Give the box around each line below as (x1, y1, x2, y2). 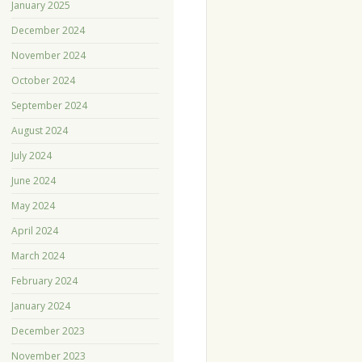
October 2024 (11, 74, 75, 88)
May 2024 (11, 199, 55, 213)
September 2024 (11, 99, 87, 113)
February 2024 (11, 274, 78, 288)
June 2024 (11, 174, 56, 188)
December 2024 (11, 23, 85, 38)
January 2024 (11, 299, 70, 314)
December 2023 (11, 324, 85, 339)
